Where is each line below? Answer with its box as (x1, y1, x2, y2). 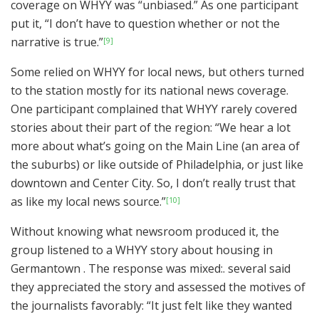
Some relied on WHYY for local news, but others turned (11, 64, 304, 80)
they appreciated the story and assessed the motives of (11, 279, 305, 296)
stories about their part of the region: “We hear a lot (11, 120, 291, 136)
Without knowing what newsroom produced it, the (11, 224, 279, 240)
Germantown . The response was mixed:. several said (11, 261, 291, 277)
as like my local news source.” (11, 194, 166, 210)
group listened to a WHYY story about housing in (11, 242, 273, 258)
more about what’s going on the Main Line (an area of (11, 138, 300, 155)
